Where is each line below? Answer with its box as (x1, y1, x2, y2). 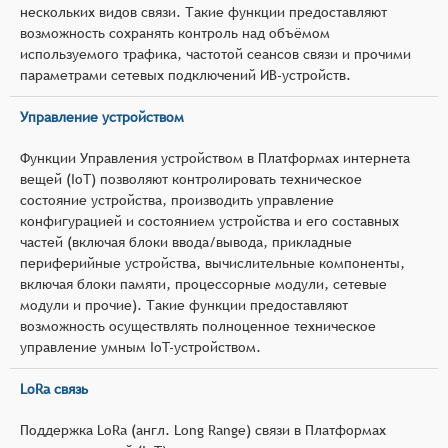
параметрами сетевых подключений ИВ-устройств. (20, 66, 351, 83)
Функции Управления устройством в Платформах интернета (20, 149, 410, 166)
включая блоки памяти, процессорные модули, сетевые (20, 275, 387, 292)
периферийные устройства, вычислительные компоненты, (20, 254, 405, 271)
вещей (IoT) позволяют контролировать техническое (20, 170, 362, 187)
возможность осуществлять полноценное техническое (20, 317, 376, 334)
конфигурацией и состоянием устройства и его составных (20, 212, 399, 229)
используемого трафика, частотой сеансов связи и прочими (20, 45, 411, 62)
